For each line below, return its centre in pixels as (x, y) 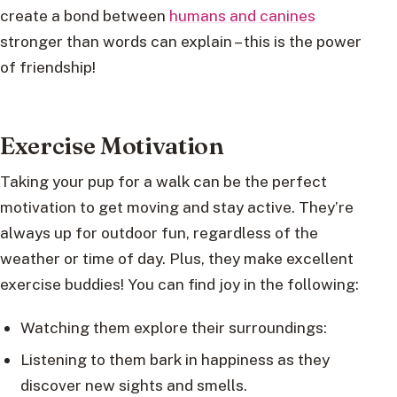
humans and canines (242, 16)
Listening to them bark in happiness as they (175, 360)
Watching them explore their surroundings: (173, 328)
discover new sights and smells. (133, 385)
